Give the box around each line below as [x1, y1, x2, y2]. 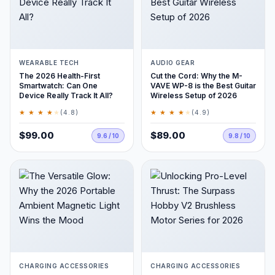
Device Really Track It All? [19, 91, 113, 100]
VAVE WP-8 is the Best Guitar [150, 81, 256, 90]
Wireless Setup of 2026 [150, 91, 237, 100]
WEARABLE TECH [19, 59, 79, 66]
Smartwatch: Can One [19, 81, 98, 90]
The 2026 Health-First [19, 71, 100, 80]
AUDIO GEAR [150, 59, 195, 66]
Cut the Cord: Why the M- [150, 71, 242, 80]
